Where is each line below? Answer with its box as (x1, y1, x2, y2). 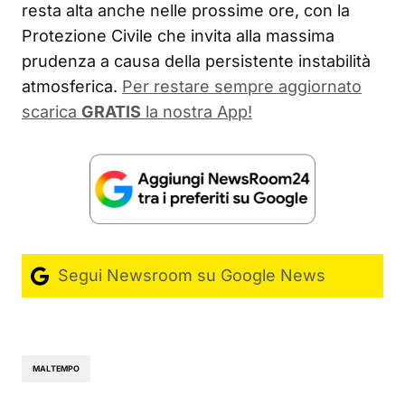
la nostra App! (141, 101, 252, 121)
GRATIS (81, 101, 141, 121)
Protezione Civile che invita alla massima (22, 25, 334, 45)
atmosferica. (22, 76, 118, 96)
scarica (22, 101, 81, 121)
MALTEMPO (33, 363, 80, 374)
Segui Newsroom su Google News (53, 265, 325, 285)
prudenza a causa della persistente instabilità (22, 51, 371, 71)
